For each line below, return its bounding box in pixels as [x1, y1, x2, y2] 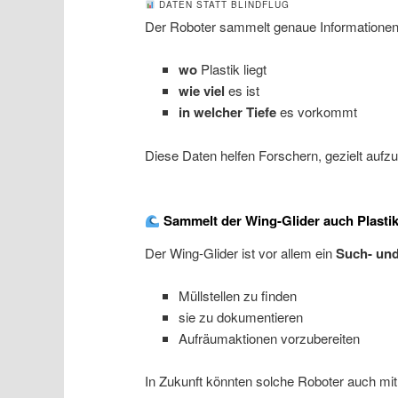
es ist [224, 81, 259, 100]
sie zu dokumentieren [178, 306, 303, 326]
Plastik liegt [196, 60, 267, 79]
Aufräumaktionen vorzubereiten [178, 328, 360, 347]
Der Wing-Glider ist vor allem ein [145, 243, 337, 262]
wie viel [178, 81, 225, 101]
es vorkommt [275, 102, 357, 122]
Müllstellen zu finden [178, 285, 297, 305]
